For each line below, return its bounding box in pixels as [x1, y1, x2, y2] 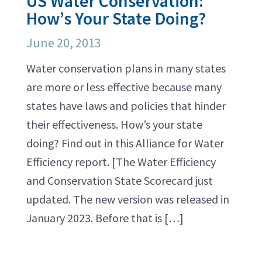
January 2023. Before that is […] [26, 211, 184, 225]
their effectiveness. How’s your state [26, 117, 202, 132]
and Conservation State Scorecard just [26, 173, 213, 188]
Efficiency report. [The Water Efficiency [26, 154, 216, 169]
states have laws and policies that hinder [26, 98, 226, 113]
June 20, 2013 [26, 35, 101, 51]
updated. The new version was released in [26, 192, 229, 206]
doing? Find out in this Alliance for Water [26, 136, 224, 150]
